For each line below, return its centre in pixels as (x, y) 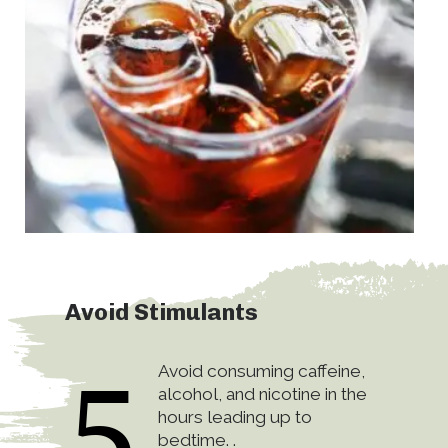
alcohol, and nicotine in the (262, 393)
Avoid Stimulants (164, 311)
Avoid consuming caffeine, (261, 370)
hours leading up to (234, 416)
